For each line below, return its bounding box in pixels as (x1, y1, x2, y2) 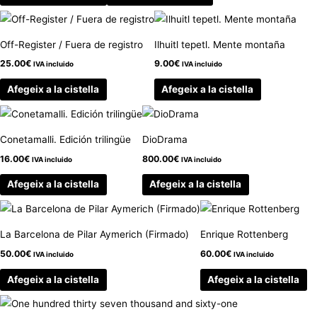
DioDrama (142, 133, 188, 145)
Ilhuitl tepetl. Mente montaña (154, 38, 285, 50)
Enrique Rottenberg (200, 229, 288, 241)
